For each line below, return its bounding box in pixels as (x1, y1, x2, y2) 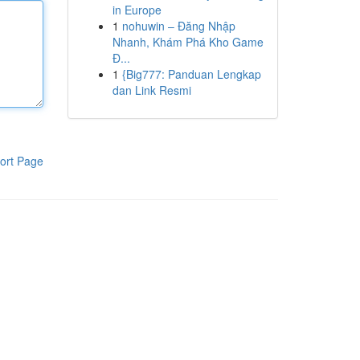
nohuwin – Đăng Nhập (121, 18, 235, 34)
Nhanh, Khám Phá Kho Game (112, 34, 264, 50)
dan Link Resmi (112, 82, 191, 98)
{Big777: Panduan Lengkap (121, 66, 261, 82)
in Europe (112, 2, 162, 18)
